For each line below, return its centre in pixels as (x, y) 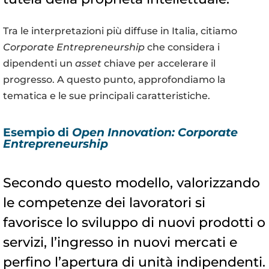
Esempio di (38, 133)
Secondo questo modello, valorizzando (131, 183)
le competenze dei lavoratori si (104, 203)
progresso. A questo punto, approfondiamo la (114, 80)
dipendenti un (39, 64)
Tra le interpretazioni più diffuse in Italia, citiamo (120, 31)
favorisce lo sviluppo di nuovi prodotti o (134, 223)
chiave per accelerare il (160, 64)
